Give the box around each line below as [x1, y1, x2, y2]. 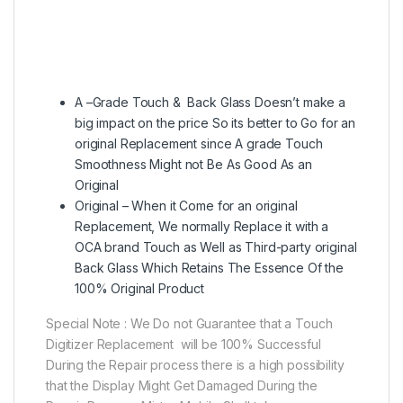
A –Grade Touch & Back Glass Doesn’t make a [75, 94, 345, 111]
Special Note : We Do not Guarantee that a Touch [46, 316, 333, 332]
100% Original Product [75, 281, 205, 297]
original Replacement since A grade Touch [75, 136, 323, 152]
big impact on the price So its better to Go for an [75, 115, 355, 131]
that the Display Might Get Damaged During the [46, 378, 318, 394]
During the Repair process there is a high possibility [46, 357, 345, 373]
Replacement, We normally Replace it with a [75, 219, 329, 235]
